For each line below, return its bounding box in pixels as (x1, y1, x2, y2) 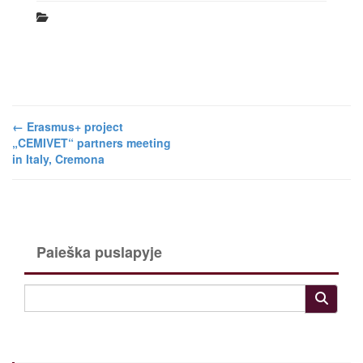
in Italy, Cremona (12, 151, 105, 168)
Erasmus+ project (23, 118, 123, 135)
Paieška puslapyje (36, 241, 162, 263)
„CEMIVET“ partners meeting (12, 135, 171, 152)
